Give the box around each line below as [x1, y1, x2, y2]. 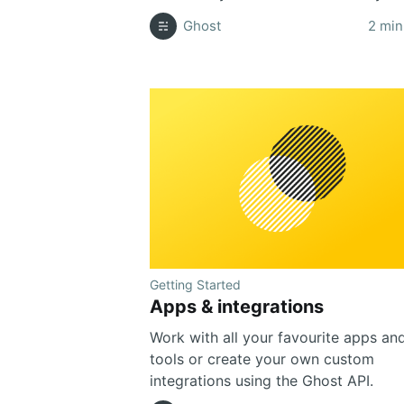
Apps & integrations [149, 295, 324, 317]
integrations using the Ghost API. [149, 371, 373, 390]
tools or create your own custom [149, 349, 374, 368]
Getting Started [149, 276, 241, 292]
